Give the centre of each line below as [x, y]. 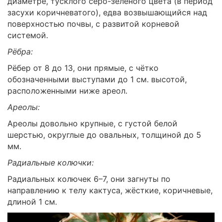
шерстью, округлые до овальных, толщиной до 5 [104, 135]
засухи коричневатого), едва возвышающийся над [107, 12]
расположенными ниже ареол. [67, 90]
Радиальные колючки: [51, 162]
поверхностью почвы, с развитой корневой [93, 24]
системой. [28, 35]
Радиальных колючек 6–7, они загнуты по [89, 179]
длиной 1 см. [32, 201]
